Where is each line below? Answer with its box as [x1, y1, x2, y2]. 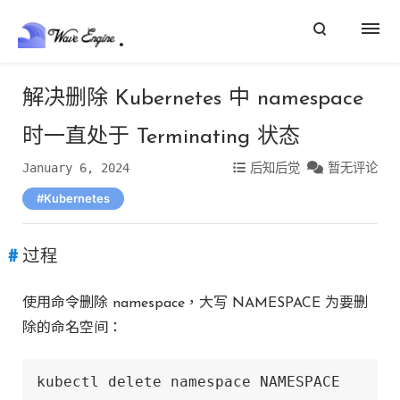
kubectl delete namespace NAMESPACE [37, 373, 340, 390]
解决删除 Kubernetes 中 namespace [22, 88, 363, 110]
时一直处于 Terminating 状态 [22, 127, 300, 148]
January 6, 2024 [22, 161, 129, 175]
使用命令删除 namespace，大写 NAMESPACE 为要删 [22, 296, 368, 311]
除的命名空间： [22, 321, 122, 336]
